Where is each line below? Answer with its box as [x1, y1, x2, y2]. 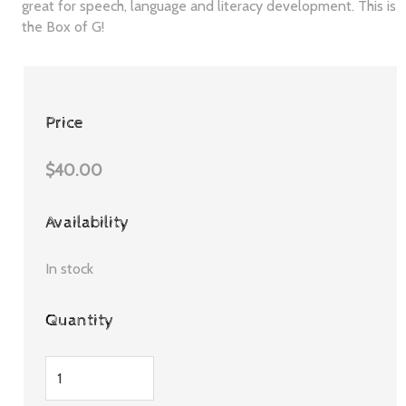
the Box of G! [22, 17, 105, 35]
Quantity [45, 309, 115, 331]
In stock [45, 259, 94, 277]
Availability [45, 212, 130, 234]
